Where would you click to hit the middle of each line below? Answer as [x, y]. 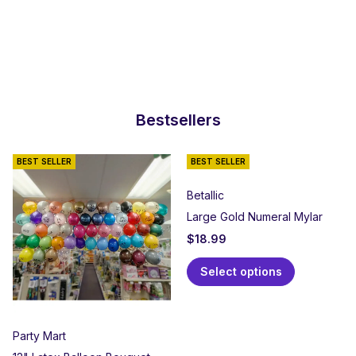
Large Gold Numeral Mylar [255, 217]
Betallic [205, 195]
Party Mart [39, 336]
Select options [241, 271]
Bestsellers [178, 120]
